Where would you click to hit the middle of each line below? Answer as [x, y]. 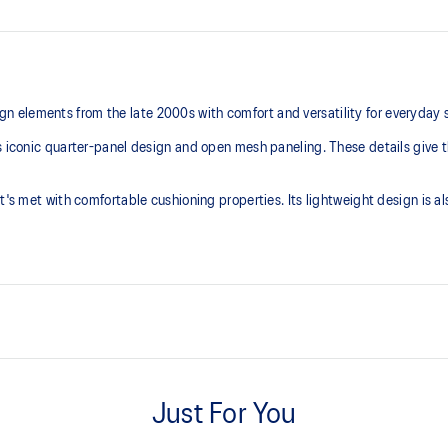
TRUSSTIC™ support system [332, 415]
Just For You [224, 415]
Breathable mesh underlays [329, 366]
